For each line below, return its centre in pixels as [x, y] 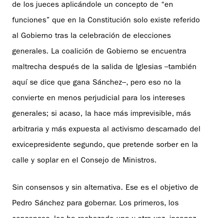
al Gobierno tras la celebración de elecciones [91, 36]
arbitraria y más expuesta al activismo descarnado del [106, 130]
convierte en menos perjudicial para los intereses [99, 99]
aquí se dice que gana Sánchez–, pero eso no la [97, 83]
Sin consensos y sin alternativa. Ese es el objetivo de [105, 188]
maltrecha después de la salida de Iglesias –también [104, 67]
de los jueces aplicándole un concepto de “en [93, 5]
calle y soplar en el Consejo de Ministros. [84, 161]
